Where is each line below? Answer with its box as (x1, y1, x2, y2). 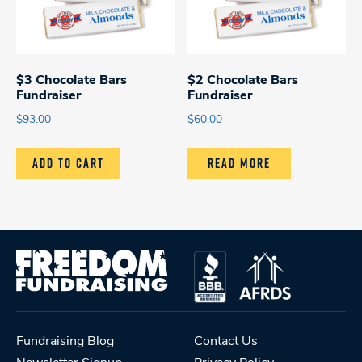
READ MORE (208, 154, 271, 173)
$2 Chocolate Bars (187, 74, 299, 88)
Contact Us (194, 335, 258, 349)
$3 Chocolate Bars (16, 74, 127, 88)
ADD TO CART (32, 154, 104, 173)
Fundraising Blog (16, 335, 114, 349)
